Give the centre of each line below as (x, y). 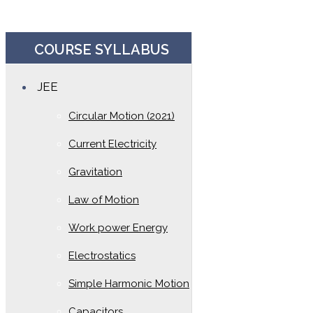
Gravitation (95, 172)
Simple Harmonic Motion (129, 284)
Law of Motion (104, 200)
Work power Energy (118, 228)
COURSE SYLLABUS (102, 50)
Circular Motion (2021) (122, 116)
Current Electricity (112, 144)
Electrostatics (102, 256)
